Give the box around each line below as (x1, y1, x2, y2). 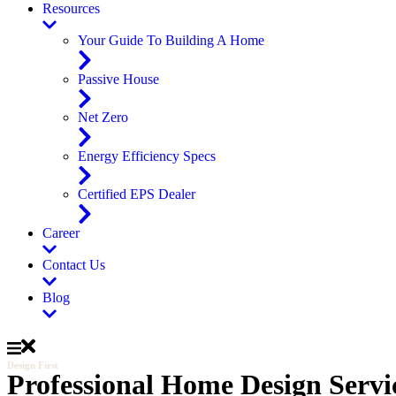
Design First (7, 360, 58, 371)
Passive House (78, 71, 159, 87)
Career (42, 225, 80, 240)
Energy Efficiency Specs (78, 148, 216, 164)
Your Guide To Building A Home (78, 32, 264, 48)
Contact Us (42, 257, 105, 273)
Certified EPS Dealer (78, 187, 195, 202)
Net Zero (78, 110, 128, 126)
